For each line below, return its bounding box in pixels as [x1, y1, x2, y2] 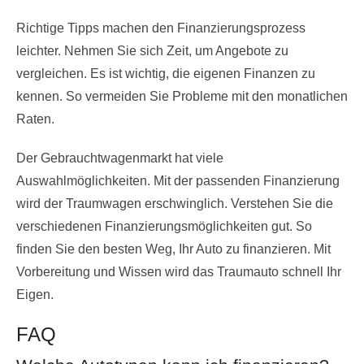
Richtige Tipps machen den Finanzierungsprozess [16, 20, 305, 35]
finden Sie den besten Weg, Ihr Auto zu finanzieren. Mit [16, 241, 331, 256]
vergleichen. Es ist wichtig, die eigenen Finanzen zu [16, 66, 315, 80]
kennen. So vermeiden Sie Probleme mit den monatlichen [16, 89, 348, 103]
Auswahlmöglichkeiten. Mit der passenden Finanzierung [16, 173, 340, 188]
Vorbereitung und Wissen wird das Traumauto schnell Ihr [16, 264, 341, 279]
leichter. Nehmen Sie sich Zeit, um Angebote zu [16, 43, 288, 58]
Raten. [16, 111, 54, 126]
